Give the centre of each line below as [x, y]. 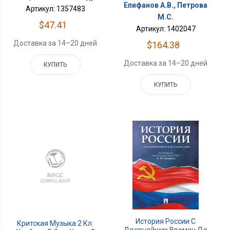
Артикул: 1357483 [55, 8]
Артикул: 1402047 [166, 28]
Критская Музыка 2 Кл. [55, 224]
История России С [166, 221]
